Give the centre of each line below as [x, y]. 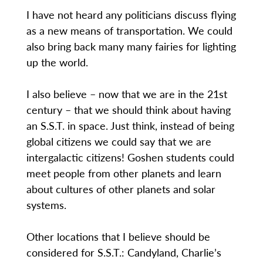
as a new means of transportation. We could [129, 31]
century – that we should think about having [128, 110]
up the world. [57, 62]
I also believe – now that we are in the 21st [127, 94]
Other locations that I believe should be [118, 237]
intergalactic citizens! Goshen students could [130, 157]
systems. [46, 205]
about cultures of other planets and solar [121, 189]
